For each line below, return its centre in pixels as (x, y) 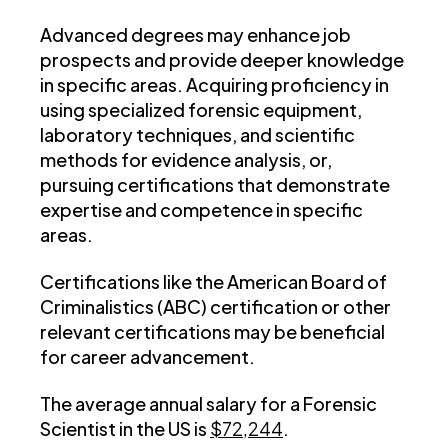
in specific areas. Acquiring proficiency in (214, 85)
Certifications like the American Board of (213, 282)
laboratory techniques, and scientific (197, 135)
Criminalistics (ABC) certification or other (215, 307)
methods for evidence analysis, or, (186, 160)
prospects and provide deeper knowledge (222, 60)
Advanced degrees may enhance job (195, 35)
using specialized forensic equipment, (201, 110)
